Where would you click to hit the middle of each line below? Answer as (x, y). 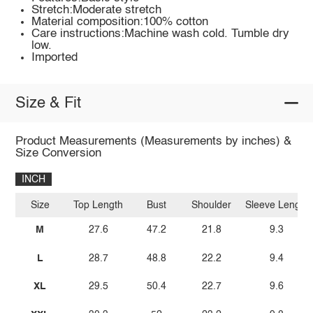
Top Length (99, 205)
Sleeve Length (277, 205)
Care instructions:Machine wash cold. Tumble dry (161, 34)
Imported (55, 58)
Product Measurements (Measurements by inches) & (153, 142)
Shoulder (212, 205)
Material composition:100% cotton (120, 22)
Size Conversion (58, 154)
